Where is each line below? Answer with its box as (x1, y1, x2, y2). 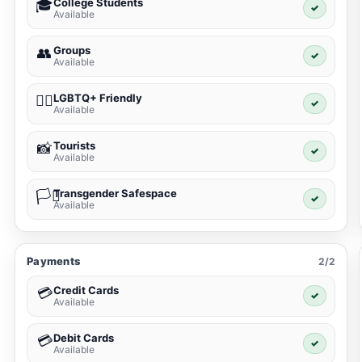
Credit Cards (53, 284, 119, 297)
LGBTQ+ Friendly (53, 91, 142, 105)
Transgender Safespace (53, 187, 177, 200)
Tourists (53, 139, 95, 153)
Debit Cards (53, 331, 114, 345)
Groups (53, 44, 90, 57)
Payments (27, 255, 81, 268)
